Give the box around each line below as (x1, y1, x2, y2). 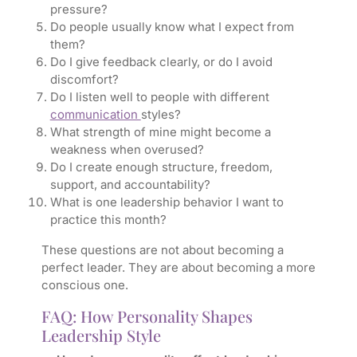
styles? (140, 107, 181, 123)
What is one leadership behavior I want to (49, 194, 284, 210)
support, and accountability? (49, 177, 210, 193)
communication (49, 107, 141, 123)
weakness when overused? (49, 142, 204, 158)
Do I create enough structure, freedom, (49, 159, 273, 175)
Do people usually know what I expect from (49, 19, 294, 35)
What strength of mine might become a (49, 124, 271, 140)
